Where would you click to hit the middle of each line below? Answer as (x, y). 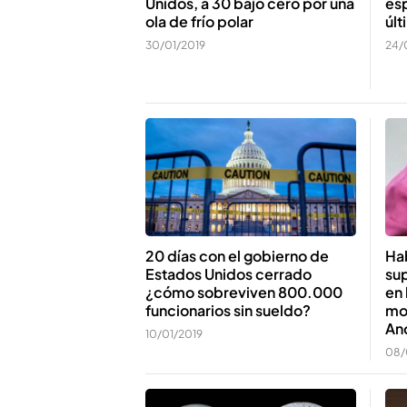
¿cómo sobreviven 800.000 (244, 292)
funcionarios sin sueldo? (228, 310)
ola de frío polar (199, 21)
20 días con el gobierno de (237, 256)
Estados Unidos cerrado (228, 274)
